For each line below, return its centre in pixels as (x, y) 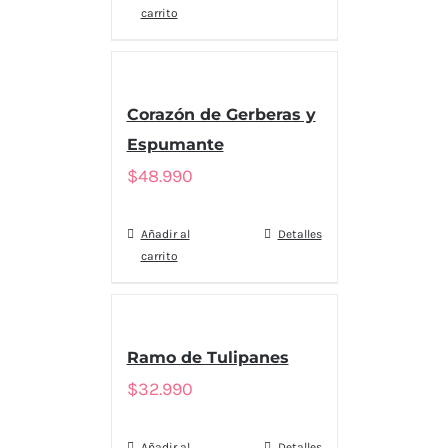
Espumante (175, 144)
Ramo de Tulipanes (207, 357)
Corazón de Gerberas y (221, 114)
